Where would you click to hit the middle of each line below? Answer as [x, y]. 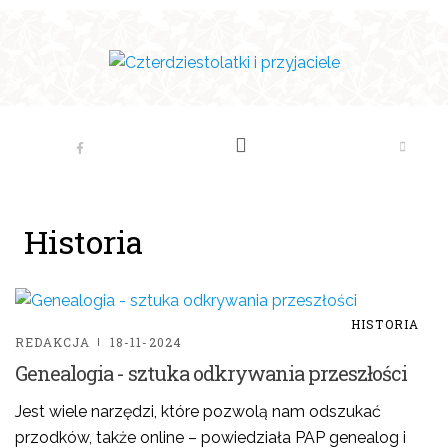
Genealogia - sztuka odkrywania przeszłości [211, 373]
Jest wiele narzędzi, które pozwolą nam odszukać [198, 411]
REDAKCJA [52, 342]
